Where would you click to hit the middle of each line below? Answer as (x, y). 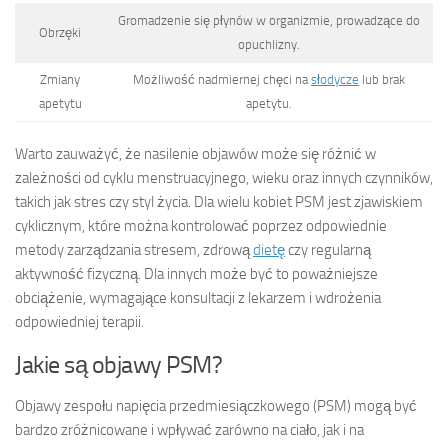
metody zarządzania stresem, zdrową (134, 249)
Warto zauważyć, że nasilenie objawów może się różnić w (195, 153)
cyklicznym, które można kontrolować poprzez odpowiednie (201, 225)
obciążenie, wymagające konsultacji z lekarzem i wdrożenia (198, 297)
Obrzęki (60, 33)
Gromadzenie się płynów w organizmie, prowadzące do (269, 21)
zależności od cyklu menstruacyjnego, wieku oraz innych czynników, (224, 177)
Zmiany (60, 80)
